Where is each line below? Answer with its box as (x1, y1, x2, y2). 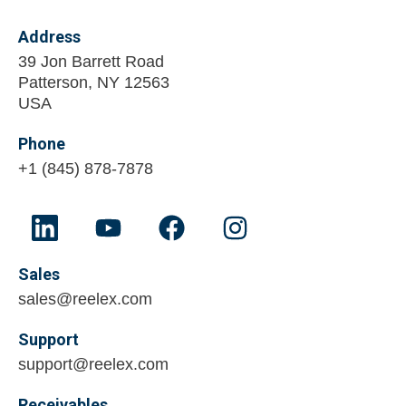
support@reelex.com (18, 354, 169, 373)
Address (18, 26, 81, 46)
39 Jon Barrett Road (18, 52, 174, 71)
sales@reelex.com (18, 289, 152, 308)
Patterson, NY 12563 (18, 72, 179, 92)
